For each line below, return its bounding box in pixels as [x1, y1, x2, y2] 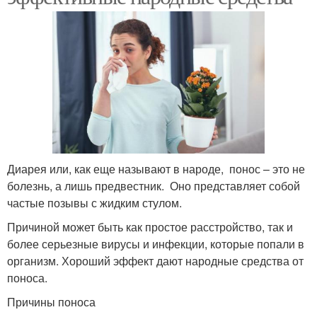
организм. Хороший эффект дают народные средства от [7, 252, 304, 269]
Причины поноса [7, 293, 96, 310]
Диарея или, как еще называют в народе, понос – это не [7, 160, 305, 177]
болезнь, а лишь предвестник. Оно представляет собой [7, 177, 300, 194]
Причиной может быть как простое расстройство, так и [7, 218, 293, 235]
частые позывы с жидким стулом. [7, 194, 182, 211]
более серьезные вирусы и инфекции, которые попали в [7, 235, 304, 252]
